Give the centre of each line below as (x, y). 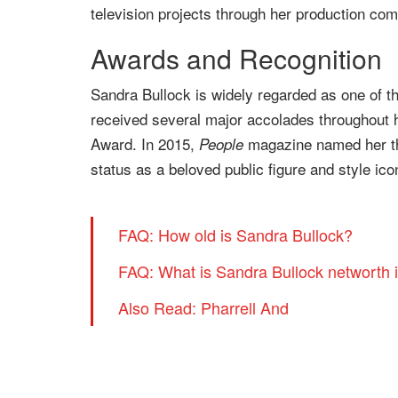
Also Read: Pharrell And (203, 307)
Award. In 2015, (145, 143)
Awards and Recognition (236, 58)
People (221, 144)
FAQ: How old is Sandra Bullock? (235, 235)
